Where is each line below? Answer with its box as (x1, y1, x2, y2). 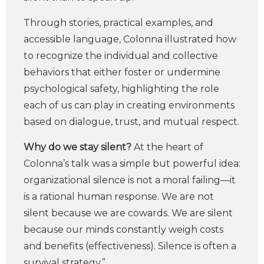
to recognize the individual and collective (24, 50, 218, 61)
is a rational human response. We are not (24, 191, 214, 202)
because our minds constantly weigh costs (24, 224, 223, 235)
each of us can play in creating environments (24, 100, 235, 111)
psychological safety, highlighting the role (24, 83, 219, 94)
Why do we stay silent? (24, 141, 134, 153)
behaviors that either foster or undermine (24, 67, 220, 78)
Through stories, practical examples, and (24, 17, 213, 28)
